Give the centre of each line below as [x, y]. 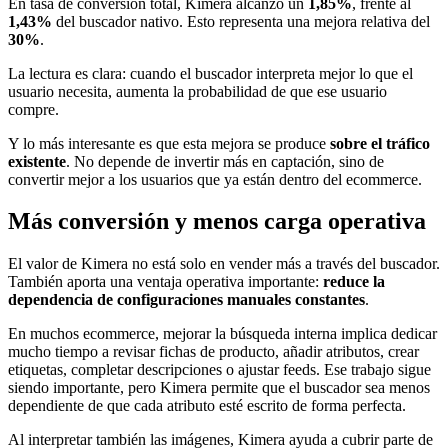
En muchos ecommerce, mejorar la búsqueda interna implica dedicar [222, 334]
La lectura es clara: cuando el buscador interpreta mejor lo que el [210, 73]
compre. [33, 109]
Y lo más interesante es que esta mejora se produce [169, 143]
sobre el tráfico [380, 143]
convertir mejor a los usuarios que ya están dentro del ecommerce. [215, 179]
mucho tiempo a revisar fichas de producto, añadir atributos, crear [213, 352]
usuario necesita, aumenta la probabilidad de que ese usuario [197, 91]
